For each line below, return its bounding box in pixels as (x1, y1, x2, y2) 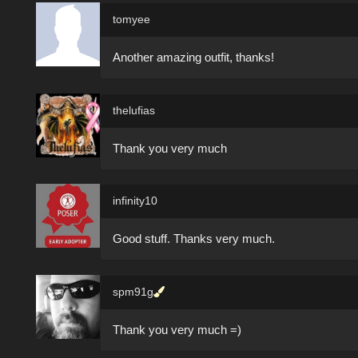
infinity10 (113, 194, 157, 208)
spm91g (113, 284, 153, 298)
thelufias (113, 103, 155, 117)
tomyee (113, 13, 150, 26)
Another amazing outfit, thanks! (113, 50, 274, 65)
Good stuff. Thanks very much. (113, 232, 275, 246)
